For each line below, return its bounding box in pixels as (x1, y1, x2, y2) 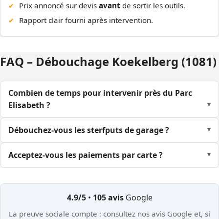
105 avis (92, 192, 124, 203)
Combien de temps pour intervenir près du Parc (8, 88, 192, 99)
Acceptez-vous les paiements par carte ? (8, 150, 163, 161)
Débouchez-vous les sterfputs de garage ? (8, 125, 169, 136)
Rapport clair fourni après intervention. (19, 15, 153, 25)
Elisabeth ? (8, 100, 50, 111)
